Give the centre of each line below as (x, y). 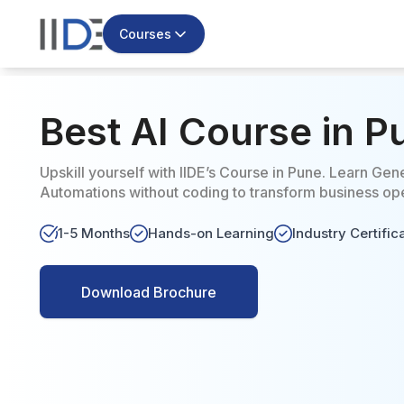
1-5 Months (94, 233)
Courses (145, 33)
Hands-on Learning (211, 233)
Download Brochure (148, 292)
